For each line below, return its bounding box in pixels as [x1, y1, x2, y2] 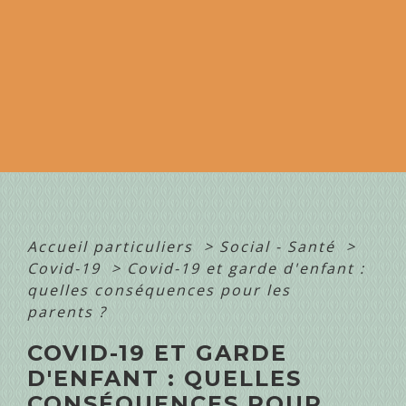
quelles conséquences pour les [27, 280, 291, 301]
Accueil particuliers [27, 237, 198, 257]
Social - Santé [219, 237, 341, 257]
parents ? [27, 302, 112, 323]
